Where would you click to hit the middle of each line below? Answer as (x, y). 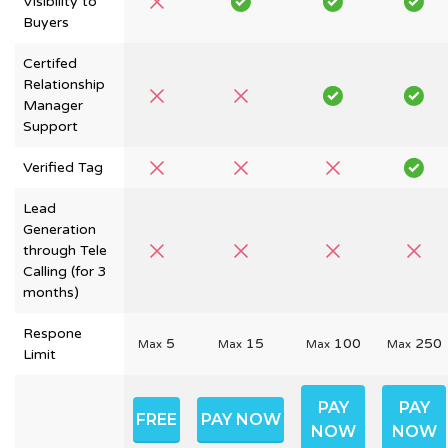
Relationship (64, 84)
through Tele (65, 250)
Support (50, 126)
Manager (53, 105)
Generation (59, 229)
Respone (52, 333)
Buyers (46, 22)
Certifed (50, 63)
